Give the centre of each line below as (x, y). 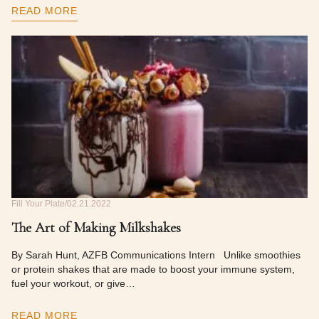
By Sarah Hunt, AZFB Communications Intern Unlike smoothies (156, 255)
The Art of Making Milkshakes (96, 228)
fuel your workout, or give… (73, 283)
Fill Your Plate (38, 204)
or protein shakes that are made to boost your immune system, (153, 269)
